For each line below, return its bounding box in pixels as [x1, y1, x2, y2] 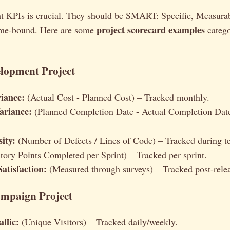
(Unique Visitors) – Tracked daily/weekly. [19, 216, 178, 228]
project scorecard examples [97, 23, 205, 37]
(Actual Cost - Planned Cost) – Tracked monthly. [25, 91, 209, 104]
